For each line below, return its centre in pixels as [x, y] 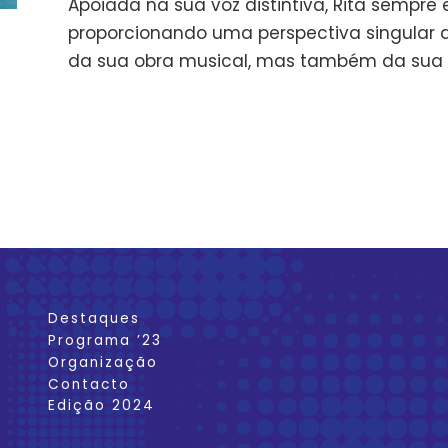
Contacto [88, 384]
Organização [102, 362]
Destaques [93, 319]
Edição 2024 [101, 406]
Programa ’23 [104, 341]
